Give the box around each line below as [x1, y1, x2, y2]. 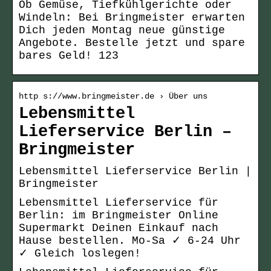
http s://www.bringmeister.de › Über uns [19, 91, 207, 102]
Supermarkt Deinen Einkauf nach [19, 222, 218, 235]
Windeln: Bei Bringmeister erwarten [19, 11, 245, 24]
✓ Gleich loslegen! [19, 247, 141, 260]
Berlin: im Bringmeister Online [19, 209, 218, 222]
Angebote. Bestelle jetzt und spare [19, 37, 245, 50]
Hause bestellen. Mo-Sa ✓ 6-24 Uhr [19, 235, 241, 247]
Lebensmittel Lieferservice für [19, 197, 218, 209]
